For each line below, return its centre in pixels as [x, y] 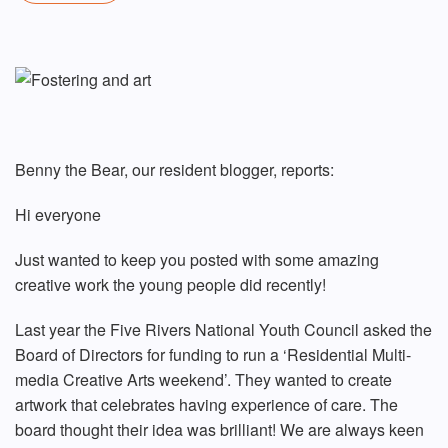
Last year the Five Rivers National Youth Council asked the [223, 330]
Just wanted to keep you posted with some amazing [197, 260]
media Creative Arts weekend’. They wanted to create [203, 380]
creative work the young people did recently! [170, 285]
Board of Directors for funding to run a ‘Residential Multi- [213, 355]
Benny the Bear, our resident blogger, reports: [174, 170]
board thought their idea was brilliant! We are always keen [219, 430]
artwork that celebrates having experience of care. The [206, 405]
